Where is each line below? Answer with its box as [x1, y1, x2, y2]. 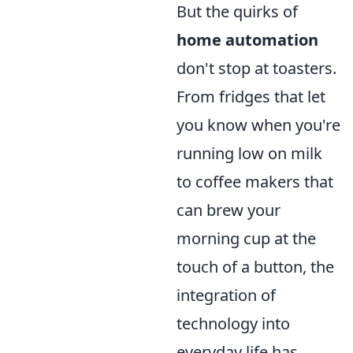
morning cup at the [176, 228, 316, 249]
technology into [176, 313, 290, 334]
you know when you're [176, 114, 340, 136]
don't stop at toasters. [176, 58, 336, 79]
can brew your [176, 199, 281, 221]
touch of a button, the [176, 256, 334, 277]
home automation [176, 29, 318, 50]
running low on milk [176, 143, 322, 164]
